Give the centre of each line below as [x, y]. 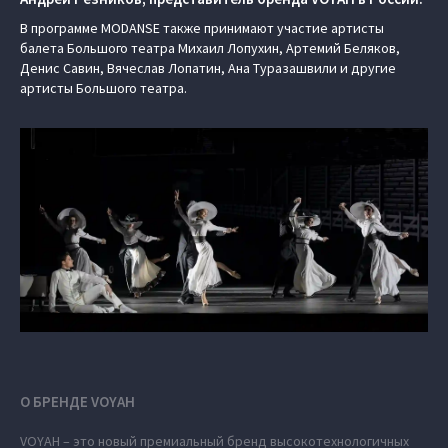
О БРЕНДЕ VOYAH [77, 401]
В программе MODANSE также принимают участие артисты [202, 28]
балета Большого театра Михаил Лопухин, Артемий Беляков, [210, 48]
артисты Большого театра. [103, 88]
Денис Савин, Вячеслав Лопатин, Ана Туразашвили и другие [208, 68]
